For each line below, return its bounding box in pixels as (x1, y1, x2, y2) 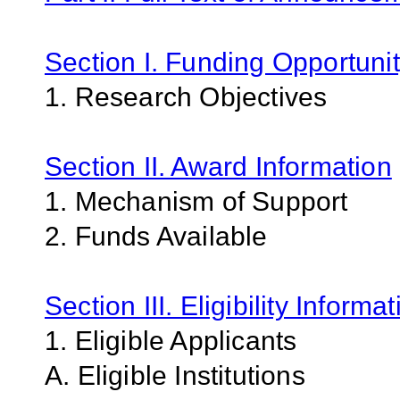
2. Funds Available (45, 221, 268, 252)
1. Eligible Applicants (45, 326, 297, 356)
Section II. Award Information (45, 152, 392, 182)
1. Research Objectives (45, 82, 328, 112)
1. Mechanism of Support (45, 187, 348, 217)
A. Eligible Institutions (45, 361, 305, 391)
